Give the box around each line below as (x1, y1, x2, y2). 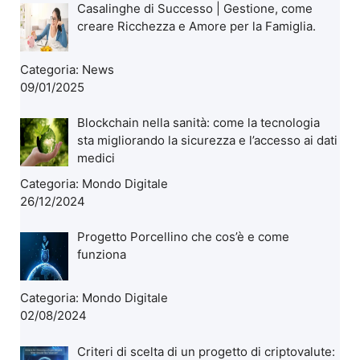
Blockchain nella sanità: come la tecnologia (77, 115, 321, 131)
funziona (77, 247, 127, 263)
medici (77, 150, 116, 166)
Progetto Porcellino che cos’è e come (77, 229, 290, 245)
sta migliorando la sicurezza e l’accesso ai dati (77, 133, 338, 149)
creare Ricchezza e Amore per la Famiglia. (77, 18, 317, 34)
